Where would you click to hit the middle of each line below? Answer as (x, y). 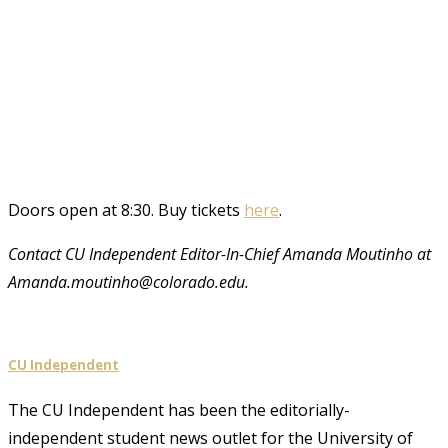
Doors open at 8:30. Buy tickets (126, 209)
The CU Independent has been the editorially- (179, 410)
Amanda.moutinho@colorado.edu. (128, 281)
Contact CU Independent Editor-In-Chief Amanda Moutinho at (219, 253)
